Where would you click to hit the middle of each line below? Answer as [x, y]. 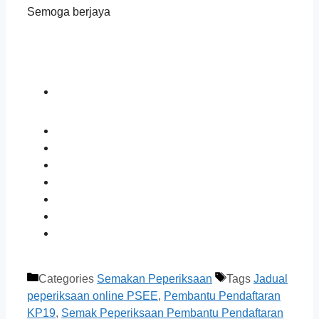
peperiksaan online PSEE [93, 296]
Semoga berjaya [69, 11]
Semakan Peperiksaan [155, 279]
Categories [68, 279]
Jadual [271, 279]
